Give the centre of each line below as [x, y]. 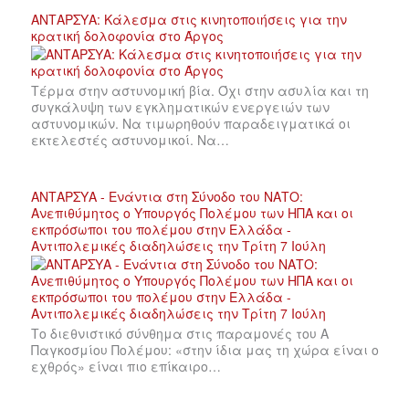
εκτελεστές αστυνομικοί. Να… [130, 139]
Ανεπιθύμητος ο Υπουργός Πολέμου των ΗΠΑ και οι [192, 212]
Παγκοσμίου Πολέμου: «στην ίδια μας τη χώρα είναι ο [205, 349]
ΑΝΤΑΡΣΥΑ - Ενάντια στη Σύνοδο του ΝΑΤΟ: [167, 196]
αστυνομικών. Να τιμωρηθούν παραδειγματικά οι [191, 123]
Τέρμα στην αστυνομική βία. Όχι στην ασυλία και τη [200, 90]
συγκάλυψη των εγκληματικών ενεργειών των [180, 106]
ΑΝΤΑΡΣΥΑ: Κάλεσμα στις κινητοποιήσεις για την [189, 19]
